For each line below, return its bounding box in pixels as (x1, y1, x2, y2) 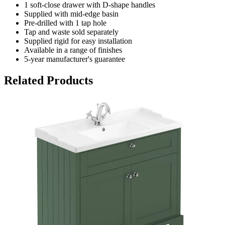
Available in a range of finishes (24, 46, 122, 55)
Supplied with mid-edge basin (24, 10, 119, 19)
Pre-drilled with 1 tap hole (24, 19, 106, 28)
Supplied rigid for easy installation (24, 37, 132, 46)
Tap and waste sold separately (24, 28, 119, 37)
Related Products (4, 74, 93, 87)
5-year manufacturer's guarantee (24, 55, 125, 64)
